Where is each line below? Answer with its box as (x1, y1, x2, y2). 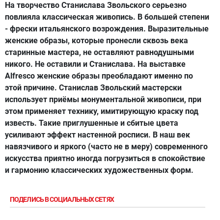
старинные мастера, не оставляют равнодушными (5, 48, 194, 57)
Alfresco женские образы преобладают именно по (5, 71, 193, 81)
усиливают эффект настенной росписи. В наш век (5, 130, 190, 139)
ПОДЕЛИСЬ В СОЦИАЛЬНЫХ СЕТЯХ (10, 195, 114, 203)
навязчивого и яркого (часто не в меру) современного (5, 142, 208, 151)
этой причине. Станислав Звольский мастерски (5, 83, 182, 92)
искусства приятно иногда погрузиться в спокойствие (5, 154, 205, 163)
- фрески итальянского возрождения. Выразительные (5, 24, 209, 33)
